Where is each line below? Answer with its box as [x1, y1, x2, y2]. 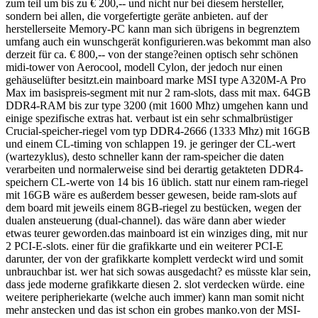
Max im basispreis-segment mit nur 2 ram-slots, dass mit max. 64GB [6, 86, 311, 99]
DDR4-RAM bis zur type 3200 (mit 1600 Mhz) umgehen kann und [6, 99, 308, 111]
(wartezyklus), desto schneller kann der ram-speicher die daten [6, 150, 284, 163]
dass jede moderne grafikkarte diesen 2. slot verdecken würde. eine [6, 278, 305, 290]
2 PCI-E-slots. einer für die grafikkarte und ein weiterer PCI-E [6, 239, 283, 252]
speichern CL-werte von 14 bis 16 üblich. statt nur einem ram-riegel [6, 175, 308, 188]
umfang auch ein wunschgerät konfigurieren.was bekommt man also [6, 35, 311, 48]
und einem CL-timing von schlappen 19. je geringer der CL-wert [6, 137, 295, 150]
